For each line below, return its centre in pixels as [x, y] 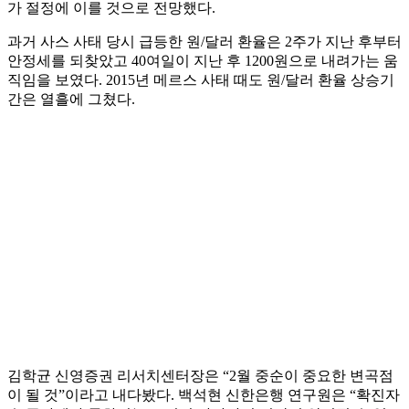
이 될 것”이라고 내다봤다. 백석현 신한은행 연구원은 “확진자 [204, 395]
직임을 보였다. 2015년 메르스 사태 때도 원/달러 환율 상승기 [201, 80]
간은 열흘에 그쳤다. [71, 100]
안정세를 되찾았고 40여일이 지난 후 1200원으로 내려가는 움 [203, 61]
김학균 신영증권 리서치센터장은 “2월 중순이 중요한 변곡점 [200, 376]
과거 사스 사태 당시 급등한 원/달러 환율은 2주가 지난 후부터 [204, 42]
